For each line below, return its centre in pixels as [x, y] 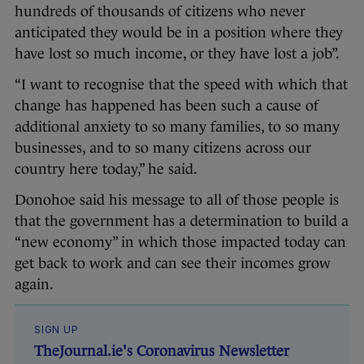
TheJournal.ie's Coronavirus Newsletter [162, 351]
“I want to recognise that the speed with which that [181, 85]
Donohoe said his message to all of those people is [177, 200]
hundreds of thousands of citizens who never [160, 12]
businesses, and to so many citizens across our [163, 148]
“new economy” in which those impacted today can [180, 243]
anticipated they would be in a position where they [179, 33]
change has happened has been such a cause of [167, 106]
